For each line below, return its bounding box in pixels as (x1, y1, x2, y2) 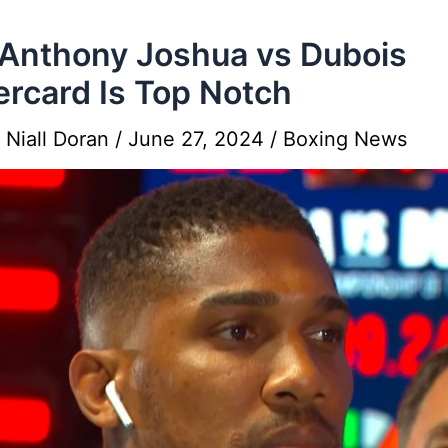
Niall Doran (6, 126, 115, 151)
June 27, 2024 (128, 126, 270, 151)
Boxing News (283, 126, 407, 151)
